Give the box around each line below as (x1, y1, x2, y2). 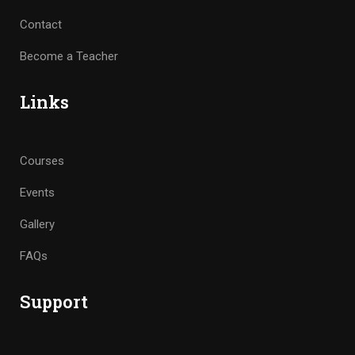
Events (20, 185, 55, 200)
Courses (20, 153, 64, 168)
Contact (20, 17, 62, 32)
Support (20, 289, 88, 313)
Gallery (20, 216, 55, 231)
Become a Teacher (20, 48, 118, 63)
